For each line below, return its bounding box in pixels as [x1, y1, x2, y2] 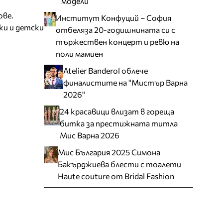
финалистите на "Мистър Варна [63, 77, 188, 87]
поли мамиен [55, 48, 103, 58]
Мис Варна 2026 [60, 130, 120, 140]
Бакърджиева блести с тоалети [57, 159, 181, 169]
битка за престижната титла [60, 118, 178, 128]
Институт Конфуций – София [55, 12, 171, 22]
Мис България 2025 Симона [57, 147, 160, 157]
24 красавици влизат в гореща [60, 106, 175, 116]
